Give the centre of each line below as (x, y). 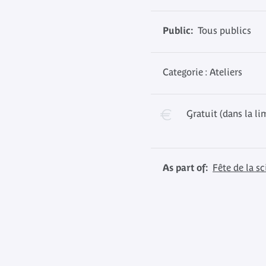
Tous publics (222, 30)
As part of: (185, 167)
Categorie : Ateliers (202, 72)
